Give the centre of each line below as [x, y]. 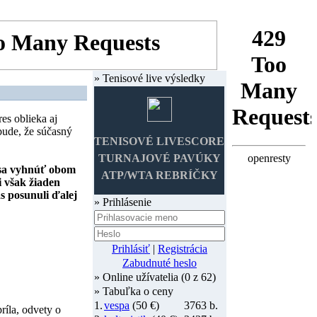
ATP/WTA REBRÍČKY [159, 175]
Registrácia [183, 249]
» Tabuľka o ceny [134, 291]
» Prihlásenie [123, 202]
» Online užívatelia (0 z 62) [155, 277]
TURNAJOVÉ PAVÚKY [159, 158]
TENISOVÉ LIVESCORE [159, 141]
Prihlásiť [131, 249]
